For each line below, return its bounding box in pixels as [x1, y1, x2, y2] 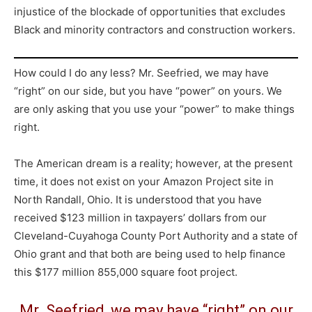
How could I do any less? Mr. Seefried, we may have [14, 66, 269, 79]
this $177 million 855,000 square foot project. [14, 265, 237, 279]
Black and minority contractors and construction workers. [14, 23, 295, 36]
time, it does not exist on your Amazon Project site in [14, 175, 274, 188]
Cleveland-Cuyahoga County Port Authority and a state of [14, 229, 297, 242]
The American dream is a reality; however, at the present [14, 157, 292, 170]
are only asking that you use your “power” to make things [14, 102, 295, 116]
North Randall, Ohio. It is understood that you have [14, 193, 262, 206]
